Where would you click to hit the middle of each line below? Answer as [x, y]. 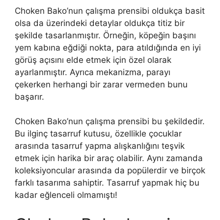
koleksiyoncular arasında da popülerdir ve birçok [110, 171]
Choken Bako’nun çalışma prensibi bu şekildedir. [110, 122]
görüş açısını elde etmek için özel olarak [93, 60]
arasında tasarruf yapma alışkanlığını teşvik [100, 146]
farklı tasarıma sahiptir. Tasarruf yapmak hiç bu [107, 183]
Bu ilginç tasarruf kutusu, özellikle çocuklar [98, 134]
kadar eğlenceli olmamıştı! [66, 195]
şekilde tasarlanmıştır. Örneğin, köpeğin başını [105, 35]
